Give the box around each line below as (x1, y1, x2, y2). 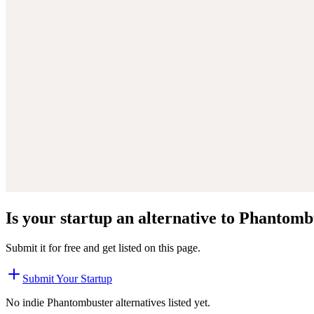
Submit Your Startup (22, 272, 112, 285)
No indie (6, 296, 47, 308)
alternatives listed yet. (113, 296, 210, 308)
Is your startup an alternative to (6, 208, 239, 227)
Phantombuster (47, 296, 113, 308)
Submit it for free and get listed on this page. (6, 241, 200, 254)
